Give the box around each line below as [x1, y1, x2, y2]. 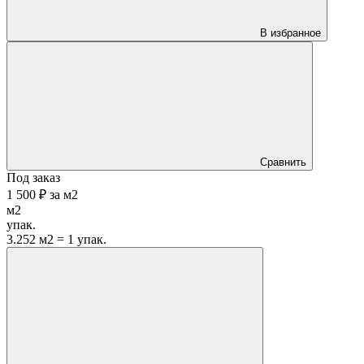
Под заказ [6, 170, 60, 184]
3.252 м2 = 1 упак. [6, 232, 106, 246]
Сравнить [260, 155, 306, 168]
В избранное [260, 26, 321, 39]
